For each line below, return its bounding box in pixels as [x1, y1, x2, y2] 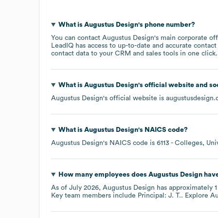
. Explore [181, 192, 210, 199]
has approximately [155, 184, 215, 191]
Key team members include [51, 192, 138, 199]
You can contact [51, 34, 102, 41]
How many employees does [58, 171, 148, 178]
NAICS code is [109, 139, 157, 146]
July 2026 [69, 184, 99, 191]
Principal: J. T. [138, 192, 181, 199]
